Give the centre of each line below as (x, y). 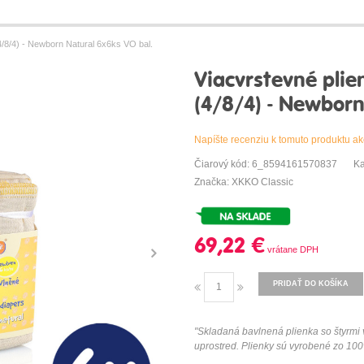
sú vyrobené (303, 347)
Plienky (258, 347)
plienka (302, 332)
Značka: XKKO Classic (244, 182)
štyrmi (347, 332)
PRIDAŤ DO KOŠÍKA (311, 284)
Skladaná (219, 332)
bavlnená (263, 332)
